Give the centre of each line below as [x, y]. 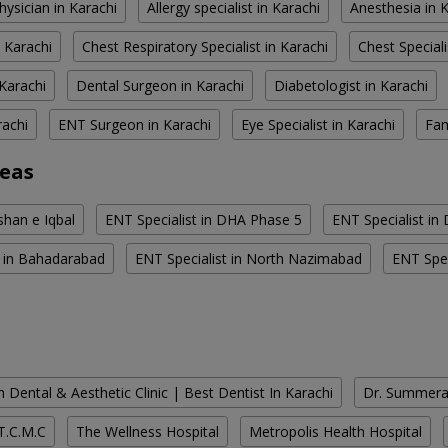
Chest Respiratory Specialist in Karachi [205, 47]
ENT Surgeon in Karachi [134, 125]
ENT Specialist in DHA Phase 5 [203, 220]
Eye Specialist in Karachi [318, 125]
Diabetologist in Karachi [351, 86]
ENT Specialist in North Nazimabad [248, 259]
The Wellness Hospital [147, 432]
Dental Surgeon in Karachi [160, 86]
